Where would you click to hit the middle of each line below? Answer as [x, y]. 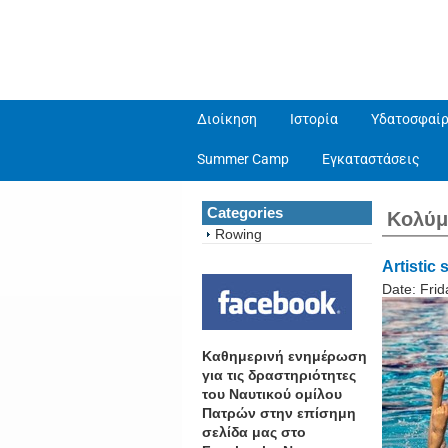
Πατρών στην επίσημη [279, 412]
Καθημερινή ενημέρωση [284, 355]
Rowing [238, 234]
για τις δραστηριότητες [279, 374]
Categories [245, 212]
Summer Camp [243, 159]
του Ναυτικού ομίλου [272, 393]
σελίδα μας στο [254, 431]
